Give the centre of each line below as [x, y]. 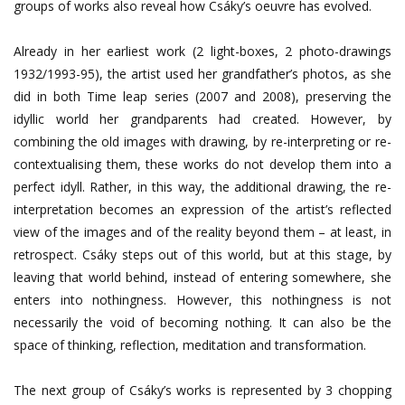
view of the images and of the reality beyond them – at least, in [202, 231]
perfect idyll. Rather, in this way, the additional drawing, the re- [202, 186]
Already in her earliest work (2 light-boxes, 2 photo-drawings [202, 51]
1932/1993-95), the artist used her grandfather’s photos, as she [202, 73]
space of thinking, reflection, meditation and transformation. [190, 344]
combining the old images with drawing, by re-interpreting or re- [202, 141]
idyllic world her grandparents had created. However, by [202, 118]
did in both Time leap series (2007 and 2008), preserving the [202, 96]
